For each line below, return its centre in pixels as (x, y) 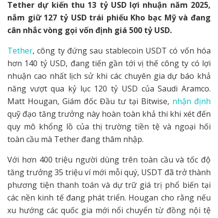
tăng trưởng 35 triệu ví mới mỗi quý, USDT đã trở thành (109, 172)
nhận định (191, 101)
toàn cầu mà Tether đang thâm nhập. (75, 139)
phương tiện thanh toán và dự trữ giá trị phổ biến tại (109, 185)
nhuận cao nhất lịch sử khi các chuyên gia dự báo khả (109, 76)
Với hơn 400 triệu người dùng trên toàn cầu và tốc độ (109, 159)
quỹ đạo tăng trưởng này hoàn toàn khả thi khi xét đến (109, 114)
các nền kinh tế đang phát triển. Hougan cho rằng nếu (109, 197)
